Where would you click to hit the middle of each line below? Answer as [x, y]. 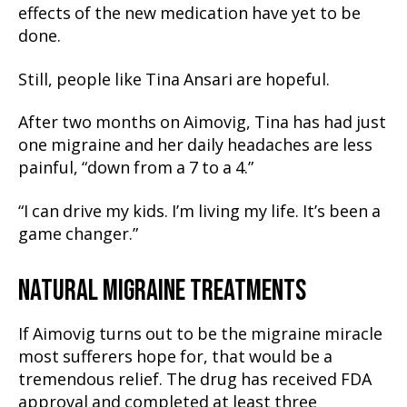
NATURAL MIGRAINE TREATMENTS [162, 291]
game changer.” [78, 234]
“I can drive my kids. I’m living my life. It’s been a [199, 212]
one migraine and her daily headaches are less [195, 146]
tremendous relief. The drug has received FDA [195, 380]
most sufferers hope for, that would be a [175, 357]
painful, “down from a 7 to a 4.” [136, 169]
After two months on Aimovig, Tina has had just [202, 123]
